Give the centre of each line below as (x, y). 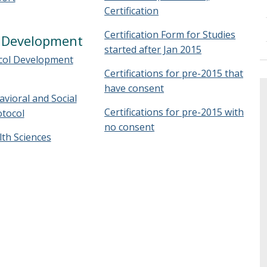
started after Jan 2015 (153, 49)
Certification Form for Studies (170, 35)
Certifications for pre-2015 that (174, 73)
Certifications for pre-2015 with (174, 112)
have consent (134, 88)
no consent (130, 127)
